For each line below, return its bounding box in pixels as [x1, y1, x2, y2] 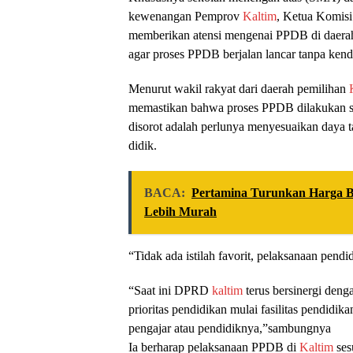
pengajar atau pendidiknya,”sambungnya [128, 321, 331, 336]
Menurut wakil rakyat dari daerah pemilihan [128, 82, 349, 96]
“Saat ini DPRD [128, 284, 212, 298]
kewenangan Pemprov [128, 9, 243, 24]
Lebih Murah [144, 205, 217, 219]
